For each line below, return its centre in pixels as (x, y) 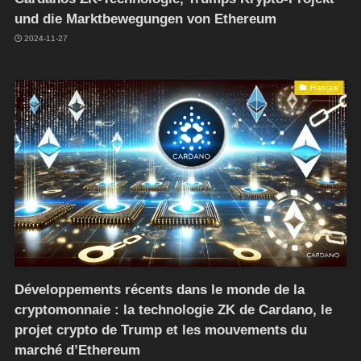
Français (324, 87)
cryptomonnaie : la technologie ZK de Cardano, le (173, 309)
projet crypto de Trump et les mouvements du (160, 330)
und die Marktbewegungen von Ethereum (145, 19)
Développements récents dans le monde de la (159, 289)
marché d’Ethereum (77, 350)
